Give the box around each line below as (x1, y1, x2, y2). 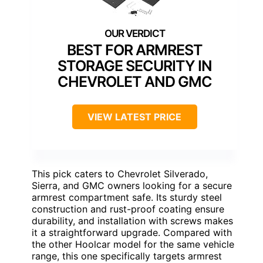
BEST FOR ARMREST (66, 41, 203, 59)
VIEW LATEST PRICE (87, 111, 181, 123)
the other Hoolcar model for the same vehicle (32, 238, 234, 251)
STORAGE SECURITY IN (57, 57, 212, 75)
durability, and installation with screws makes (32, 215, 233, 227)
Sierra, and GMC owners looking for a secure (32, 180, 232, 192)
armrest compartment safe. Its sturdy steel (32, 191, 222, 204)
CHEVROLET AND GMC (57, 73, 212, 91)
